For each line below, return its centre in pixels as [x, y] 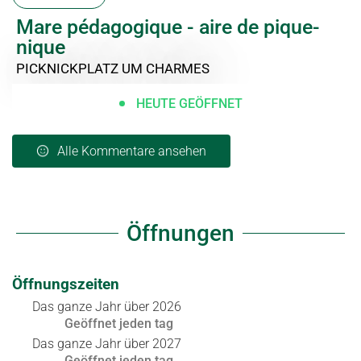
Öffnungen [180, 233]
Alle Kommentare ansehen [132, 151]
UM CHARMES [166, 68]
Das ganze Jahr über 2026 [107, 306]
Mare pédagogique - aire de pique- [168, 27]
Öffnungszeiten [66, 284]
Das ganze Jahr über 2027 [107, 343]
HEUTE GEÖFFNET [189, 103]
